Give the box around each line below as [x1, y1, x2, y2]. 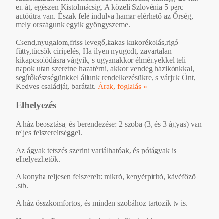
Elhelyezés [16, 100, 56, 110]
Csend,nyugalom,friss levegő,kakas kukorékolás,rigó [16, 38, 178, 46]
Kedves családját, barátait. [16, 82, 98, 90]
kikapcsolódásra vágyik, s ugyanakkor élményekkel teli [16, 55, 186, 64]
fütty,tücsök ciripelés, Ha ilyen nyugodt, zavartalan [16, 46, 172, 55]
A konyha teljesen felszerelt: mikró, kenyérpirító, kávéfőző [16, 173, 196, 181]
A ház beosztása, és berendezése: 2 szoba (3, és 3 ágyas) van [16, 120, 202, 129]
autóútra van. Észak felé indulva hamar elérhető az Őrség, [16, 11, 193, 20]
